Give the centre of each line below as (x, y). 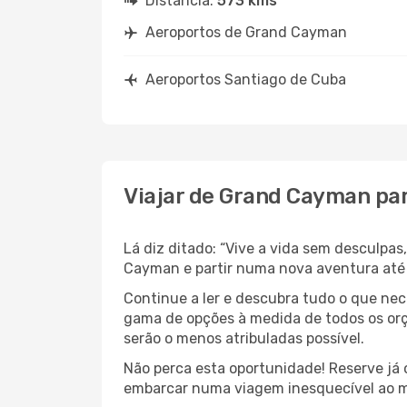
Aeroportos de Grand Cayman (246, 32)
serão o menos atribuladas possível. (244, 338)
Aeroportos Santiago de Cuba (246, 79)
